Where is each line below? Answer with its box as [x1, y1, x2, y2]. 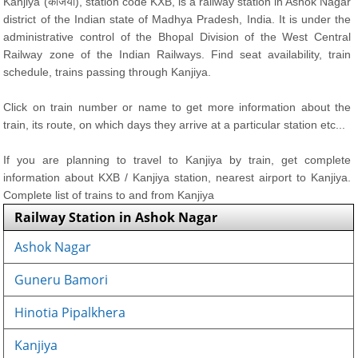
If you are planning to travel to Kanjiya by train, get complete [3, 153, 352, 166]
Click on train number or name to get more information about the [3, 101, 352, 113]
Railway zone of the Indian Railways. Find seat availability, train [3, 48, 352, 61]
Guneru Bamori [14, 271, 109, 288]
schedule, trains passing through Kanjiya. [3, 66, 212, 78]
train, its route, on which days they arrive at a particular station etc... [3, 118, 346, 131]
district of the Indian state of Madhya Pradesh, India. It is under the [3, 13, 352, 26]
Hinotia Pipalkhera [14, 304, 126, 321]
